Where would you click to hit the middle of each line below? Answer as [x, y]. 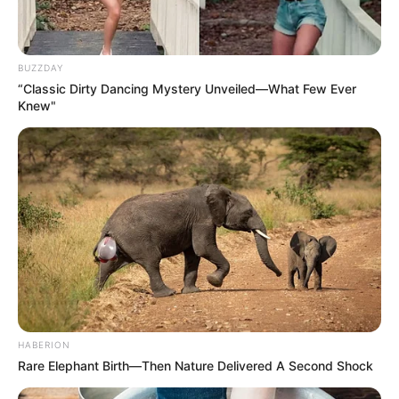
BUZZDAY [41, 68]
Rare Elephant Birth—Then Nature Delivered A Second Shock [195, 366]
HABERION [44, 345]
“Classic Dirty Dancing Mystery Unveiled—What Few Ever [187, 89]
